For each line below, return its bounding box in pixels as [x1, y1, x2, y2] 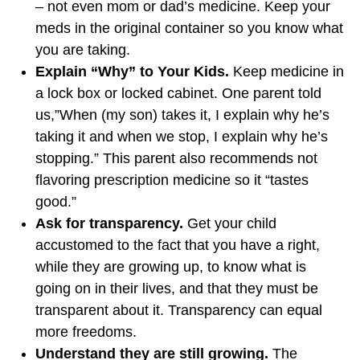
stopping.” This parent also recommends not [35, 150, 317, 167]
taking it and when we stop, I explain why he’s [35, 129, 328, 145]
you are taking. [35, 42, 130, 59]
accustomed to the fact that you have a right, [35, 237, 320, 254]
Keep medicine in [233, 63, 344, 80]
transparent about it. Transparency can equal [35, 302, 322, 319]
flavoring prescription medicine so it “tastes [35, 172, 309, 189]
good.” [35, 194, 76, 211]
